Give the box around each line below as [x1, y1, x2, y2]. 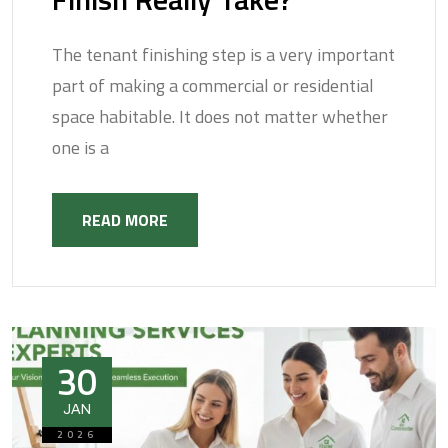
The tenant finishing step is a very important [52, 41, 395, 69]
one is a [52, 134, 109, 162]
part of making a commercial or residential [52, 72, 374, 100]
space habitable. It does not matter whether [52, 103, 388, 131]
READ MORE [82, 208, 168, 233]
